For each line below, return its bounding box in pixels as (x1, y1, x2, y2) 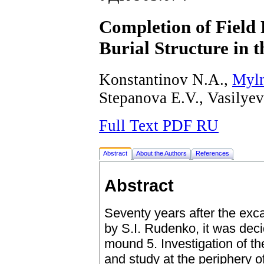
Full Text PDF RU (99, 116, 219, 134)
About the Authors (136, 149, 187, 157)
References (196, 149, 229, 157)
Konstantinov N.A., (99, 70, 232, 88)
